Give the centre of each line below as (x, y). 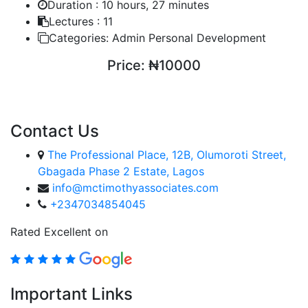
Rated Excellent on (59, 231)
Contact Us (55, 131)
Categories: (79, 37)
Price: (126, 65)
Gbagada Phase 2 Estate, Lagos (121, 171)
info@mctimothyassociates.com (135, 187)
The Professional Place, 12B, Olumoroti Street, (167, 154)
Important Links (71, 294)
